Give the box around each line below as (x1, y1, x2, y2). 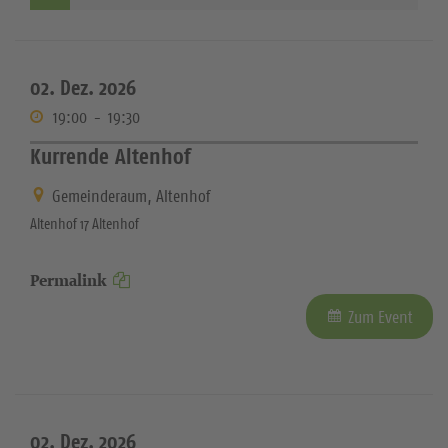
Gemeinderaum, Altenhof (52, 184, 210, 207)
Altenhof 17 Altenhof (30, 213, 139, 233)
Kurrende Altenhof (30, 142, 191, 171)
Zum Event (348, 305, 413, 328)
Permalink (30, 268, 107, 292)
